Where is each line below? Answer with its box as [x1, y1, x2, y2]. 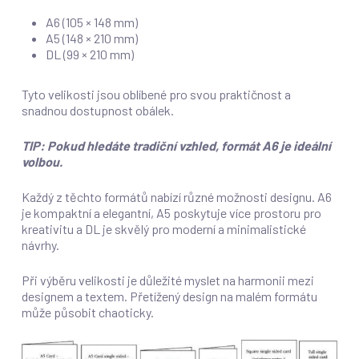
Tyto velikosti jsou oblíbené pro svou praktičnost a [21, 86, 291, 102]
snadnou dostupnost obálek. [21, 102, 174, 118]
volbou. [21, 153, 63, 169]
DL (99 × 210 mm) [45, 46, 134, 62]
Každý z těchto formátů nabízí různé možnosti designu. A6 [21, 188, 332, 204]
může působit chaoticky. [21, 304, 154, 320]
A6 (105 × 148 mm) [45, 14, 138, 30]
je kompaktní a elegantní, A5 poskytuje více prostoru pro [21, 204, 321, 220]
